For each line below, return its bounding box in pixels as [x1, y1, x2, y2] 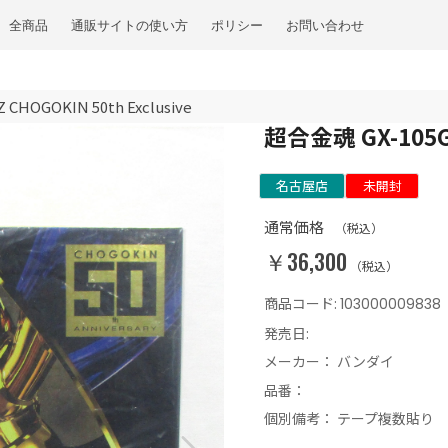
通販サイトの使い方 [70, 15, 188, 35]
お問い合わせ [285, 15, 364, 35]
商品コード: [264, 293, 340, 314]
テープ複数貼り [337, 408, 434, 429]
